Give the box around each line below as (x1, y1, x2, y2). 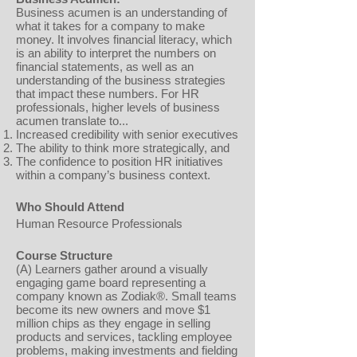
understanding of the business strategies (16, 73, 226, 87)
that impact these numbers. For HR (16, 87, 199, 100)
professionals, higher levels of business (16, 100, 220, 114)
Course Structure (16, 249, 112, 262)
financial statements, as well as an (16, 60, 194, 73)
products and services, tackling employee (16, 330, 232, 343)
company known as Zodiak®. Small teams (16, 289, 237, 303)
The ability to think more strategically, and (16, 141, 229, 155)
